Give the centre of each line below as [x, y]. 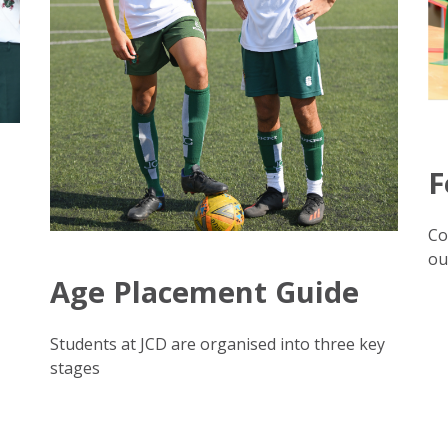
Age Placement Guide [204, 291]
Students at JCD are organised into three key [217, 343]
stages [74, 367]
